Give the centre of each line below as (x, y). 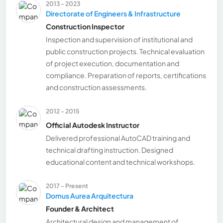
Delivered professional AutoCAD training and (118, 138)
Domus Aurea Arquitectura (90, 195)
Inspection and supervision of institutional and (119, 39)
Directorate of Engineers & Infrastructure (113, 13)
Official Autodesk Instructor (93, 125)
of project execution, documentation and (112, 63)
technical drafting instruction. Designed (110, 150)
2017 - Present (67, 185)
